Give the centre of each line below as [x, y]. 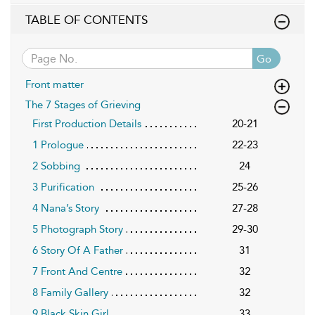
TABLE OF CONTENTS [86, 20]
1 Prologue [58, 145]
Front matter [54, 85]
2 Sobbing [56, 166]
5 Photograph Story [78, 230]
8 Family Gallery [70, 293]
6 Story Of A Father [78, 251]
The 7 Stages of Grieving [83, 105]
